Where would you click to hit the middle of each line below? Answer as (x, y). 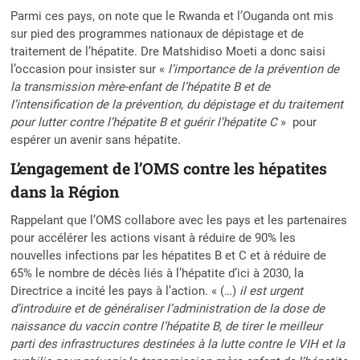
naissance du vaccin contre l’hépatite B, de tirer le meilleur (167, 326)
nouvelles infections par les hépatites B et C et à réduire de (169, 255)
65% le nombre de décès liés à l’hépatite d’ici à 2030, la (157, 273)
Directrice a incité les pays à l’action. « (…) (125, 290)
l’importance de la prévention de (254, 69)
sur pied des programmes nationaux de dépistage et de (157, 33)
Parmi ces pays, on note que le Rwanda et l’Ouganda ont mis (172, 16)
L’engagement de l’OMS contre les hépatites (169, 168)
